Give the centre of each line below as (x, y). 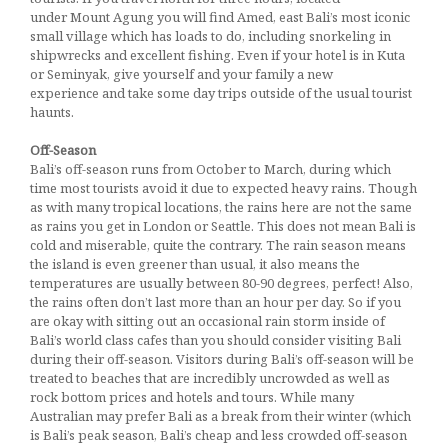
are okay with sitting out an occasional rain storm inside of (207, 320)
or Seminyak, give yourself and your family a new (181, 73)
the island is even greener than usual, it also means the (195, 263)
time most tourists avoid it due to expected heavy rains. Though (223, 187)
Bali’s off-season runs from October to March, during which (210, 168)
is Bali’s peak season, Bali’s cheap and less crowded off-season (218, 434)
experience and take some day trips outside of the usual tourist (221, 92)
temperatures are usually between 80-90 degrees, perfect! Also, (221, 282)
